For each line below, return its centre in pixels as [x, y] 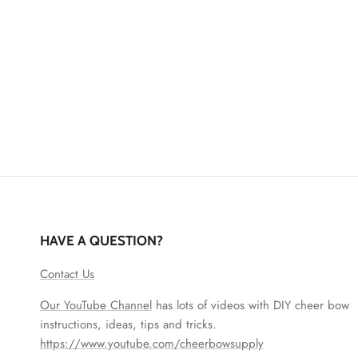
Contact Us [67, 274]
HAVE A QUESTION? [101, 241]
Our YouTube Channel [96, 306]
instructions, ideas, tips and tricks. [128, 325]
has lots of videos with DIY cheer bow [251, 306]
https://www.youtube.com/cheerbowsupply [152, 344]
